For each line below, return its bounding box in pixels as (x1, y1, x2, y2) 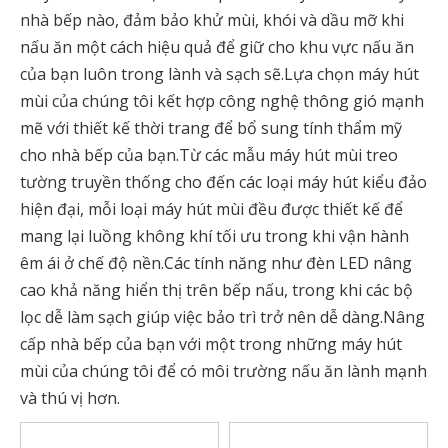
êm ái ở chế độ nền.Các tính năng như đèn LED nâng (20, 252, 412, 274)
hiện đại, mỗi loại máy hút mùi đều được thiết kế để (20, 198, 403, 220)
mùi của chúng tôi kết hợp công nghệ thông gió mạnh (20, 90, 424, 112)
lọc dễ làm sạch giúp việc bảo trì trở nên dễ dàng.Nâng (20, 306, 425, 328)
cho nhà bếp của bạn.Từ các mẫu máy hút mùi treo (20, 144, 398, 166)
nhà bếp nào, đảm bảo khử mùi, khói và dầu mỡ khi (20, 9, 404, 31)
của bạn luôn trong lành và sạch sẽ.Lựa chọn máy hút (20, 63, 419, 85)
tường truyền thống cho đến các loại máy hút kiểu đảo (20, 171, 427, 193)
